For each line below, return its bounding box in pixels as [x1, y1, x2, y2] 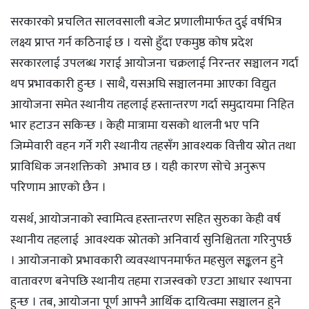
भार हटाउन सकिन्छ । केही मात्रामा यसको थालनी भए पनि [10, 115, 259, 137]
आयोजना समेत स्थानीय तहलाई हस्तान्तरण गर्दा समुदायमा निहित [10, 94, 294, 116]
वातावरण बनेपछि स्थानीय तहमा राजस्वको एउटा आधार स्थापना [10, 271, 292, 292]
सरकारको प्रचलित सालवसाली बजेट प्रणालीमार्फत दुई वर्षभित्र [10, 12, 281, 33]
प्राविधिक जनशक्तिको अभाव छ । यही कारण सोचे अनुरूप [10, 157, 266, 178]
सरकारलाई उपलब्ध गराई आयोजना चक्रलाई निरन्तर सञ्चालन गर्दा [10, 53, 299, 74]
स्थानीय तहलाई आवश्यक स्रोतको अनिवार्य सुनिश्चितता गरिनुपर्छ [10, 230, 292, 251]
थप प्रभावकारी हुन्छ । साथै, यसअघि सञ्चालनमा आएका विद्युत [10, 74, 276, 95]
